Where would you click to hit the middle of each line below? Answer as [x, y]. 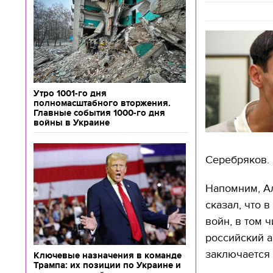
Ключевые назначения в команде [108, 255]
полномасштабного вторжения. [102, 103]
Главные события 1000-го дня [99, 113]
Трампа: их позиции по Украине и [107, 265]
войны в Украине [72, 122]
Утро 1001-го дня [70, 93]
